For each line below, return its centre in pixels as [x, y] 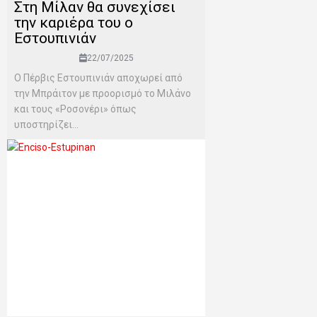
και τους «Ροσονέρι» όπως [75, 109]
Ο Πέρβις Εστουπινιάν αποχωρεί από [98, 78]
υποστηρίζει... [46, 125]
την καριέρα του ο [74, 23]
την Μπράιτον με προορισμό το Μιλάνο [103, 94]
